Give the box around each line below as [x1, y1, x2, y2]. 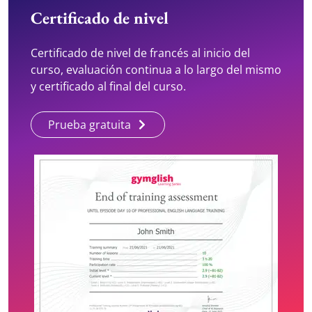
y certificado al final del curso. [31, 79, 186, 94]
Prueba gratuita [48, 117, 131, 132]
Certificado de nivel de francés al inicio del [31, 45, 250, 61]
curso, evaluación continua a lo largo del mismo [31, 62, 281, 77]
